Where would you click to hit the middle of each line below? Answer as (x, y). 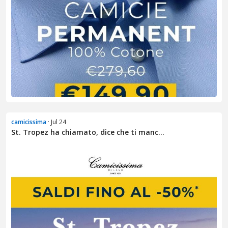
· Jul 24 (56, 122)
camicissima (29, 122)
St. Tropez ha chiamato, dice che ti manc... (88, 132)
